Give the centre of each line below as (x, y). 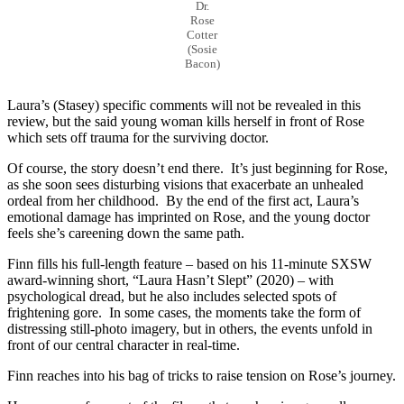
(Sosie (202, 50)
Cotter (202, 35)
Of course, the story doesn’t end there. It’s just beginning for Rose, (197, 169)
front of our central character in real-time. (125, 345)
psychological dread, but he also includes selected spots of (172, 297)
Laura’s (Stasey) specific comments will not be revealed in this (184, 106)
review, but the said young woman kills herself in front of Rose (186, 122)
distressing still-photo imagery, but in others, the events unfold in (190, 329)
